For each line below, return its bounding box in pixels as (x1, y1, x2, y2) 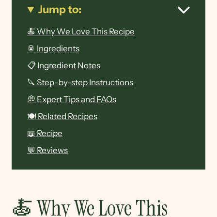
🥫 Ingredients (27, 44, 79, 54)
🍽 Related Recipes (27, 111, 97, 122)
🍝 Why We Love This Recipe (27, 27, 135, 37)
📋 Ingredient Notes (27, 61, 100, 71)
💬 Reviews (27, 145, 68, 155)
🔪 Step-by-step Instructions (27, 77, 133, 88)
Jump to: (38, 3, 82, 16)
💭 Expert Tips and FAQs (27, 94, 116, 105)
